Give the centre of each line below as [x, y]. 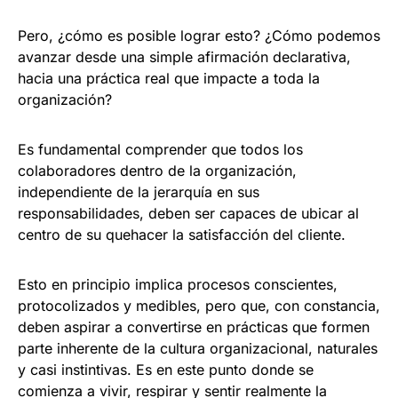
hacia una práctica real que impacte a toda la [169, 78]
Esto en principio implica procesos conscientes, [178, 284]
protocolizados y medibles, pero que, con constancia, [199, 305]
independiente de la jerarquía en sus [139, 191]
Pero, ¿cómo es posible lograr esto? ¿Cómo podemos [199, 35]
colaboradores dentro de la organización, [157, 170]
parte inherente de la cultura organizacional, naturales [198, 348]
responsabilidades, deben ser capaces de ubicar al [188, 213]
